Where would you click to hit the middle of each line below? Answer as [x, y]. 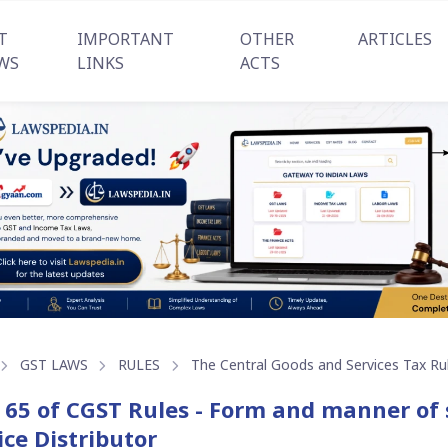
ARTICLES [394, 39]
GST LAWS [53, 365]
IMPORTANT [126, 39]
